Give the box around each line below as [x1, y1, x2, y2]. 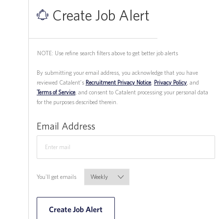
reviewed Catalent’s [37, 79, 86, 86]
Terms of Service [37, 88, 75, 95]
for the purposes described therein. [37, 98, 118, 105]
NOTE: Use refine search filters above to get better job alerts [37, 49, 178, 56]
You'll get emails [37, 173, 76, 180]
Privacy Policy [154, 79, 187, 86]
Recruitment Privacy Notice [86, 79, 151, 86]
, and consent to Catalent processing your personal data [75, 88, 208, 95]
